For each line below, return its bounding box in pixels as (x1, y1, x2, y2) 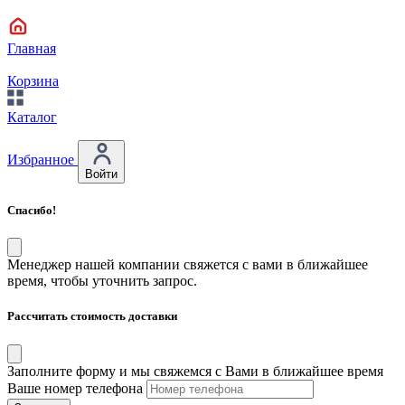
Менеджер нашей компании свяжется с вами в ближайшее (7, 257, 368, 273)
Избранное (7, 151, 78, 167)
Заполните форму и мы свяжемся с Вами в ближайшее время (7, 363, 383, 379)
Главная (7, 40, 56, 56)
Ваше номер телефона (7, 380, 143, 396)
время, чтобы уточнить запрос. (7, 273, 197, 289)
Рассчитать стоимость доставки (7, 309, 177, 324)
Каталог (7, 108, 57, 125)
